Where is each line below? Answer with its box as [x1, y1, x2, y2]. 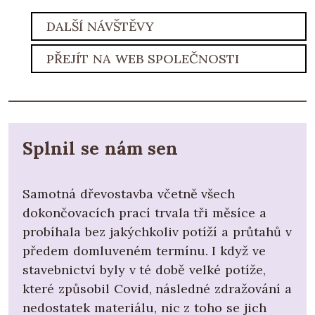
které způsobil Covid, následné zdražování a [22, 281, 292, 297]
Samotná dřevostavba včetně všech [22, 186, 236, 202]
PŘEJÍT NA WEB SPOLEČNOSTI [46, 51, 240, 67]
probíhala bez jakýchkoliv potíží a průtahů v [22, 224, 292, 240]
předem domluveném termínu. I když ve [22, 243, 266, 259]
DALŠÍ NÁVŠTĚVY [46, 18, 154, 35]
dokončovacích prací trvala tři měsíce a [22, 205, 266, 221]
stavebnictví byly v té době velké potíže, [22, 262, 266, 278]
